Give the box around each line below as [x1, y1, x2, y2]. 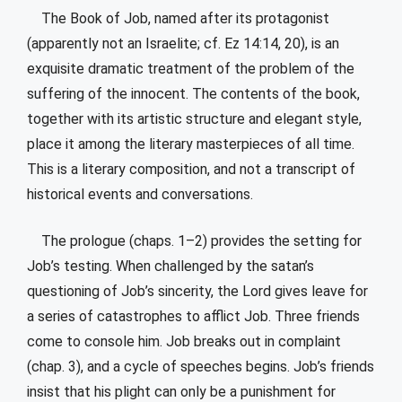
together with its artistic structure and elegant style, [27, 109, 362, 127]
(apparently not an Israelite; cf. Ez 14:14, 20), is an [27, 34, 339, 52]
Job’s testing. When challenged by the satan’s [27, 257, 314, 275]
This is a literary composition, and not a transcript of [27, 160, 355, 178]
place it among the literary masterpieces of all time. [27, 135, 354, 153]
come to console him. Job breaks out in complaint [27, 332, 341, 350]
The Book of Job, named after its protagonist [27, 9, 329, 27]
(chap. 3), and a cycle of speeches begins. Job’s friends [27, 357, 374, 375]
